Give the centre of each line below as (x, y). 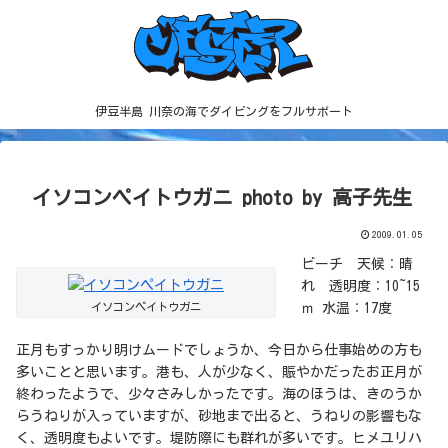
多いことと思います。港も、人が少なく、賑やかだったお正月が (219, 371)
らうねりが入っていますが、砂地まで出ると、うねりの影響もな (219, 415)
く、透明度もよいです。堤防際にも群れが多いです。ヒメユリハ (219, 437)
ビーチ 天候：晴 (357, 264)
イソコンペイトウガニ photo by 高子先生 (222, 197)
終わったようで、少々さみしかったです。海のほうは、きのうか (219, 393)
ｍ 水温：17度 (346, 308)
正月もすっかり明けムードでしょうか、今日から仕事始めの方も (219, 349)
